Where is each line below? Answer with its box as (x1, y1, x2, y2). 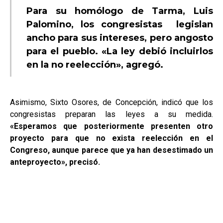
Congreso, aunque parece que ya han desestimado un (10, 145, 213, 155)
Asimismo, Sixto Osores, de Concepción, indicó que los (10, 98, 213, 108)
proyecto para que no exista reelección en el (10, 133, 213, 143)
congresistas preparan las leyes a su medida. (10, 110, 213, 119)
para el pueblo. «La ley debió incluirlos (26, 46, 213, 57)
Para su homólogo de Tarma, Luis (26, 5, 213, 17)
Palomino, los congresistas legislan (26, 19, 213, 30)
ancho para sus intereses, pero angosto (26, 32, 213, 44)
